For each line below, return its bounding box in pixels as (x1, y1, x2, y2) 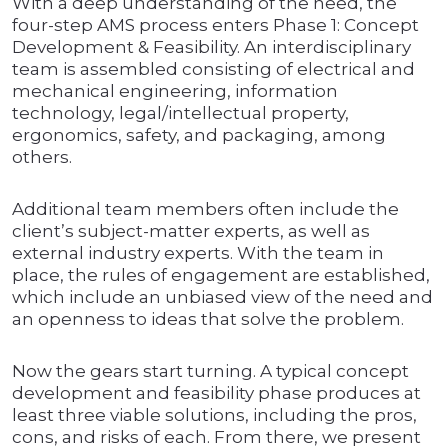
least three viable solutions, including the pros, (12, 405, 417, 426)
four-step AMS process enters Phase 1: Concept (12, 15, 419, 36)
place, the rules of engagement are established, (12, 265, 430, 286)
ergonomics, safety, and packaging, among (12, 125, 386, 146)
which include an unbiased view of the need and (12, 287, 433, 308)
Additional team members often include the (12, 199, 399, 220)
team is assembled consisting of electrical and (12, 59, 415, 80)
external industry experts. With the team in (12, 243, 384, 264)
